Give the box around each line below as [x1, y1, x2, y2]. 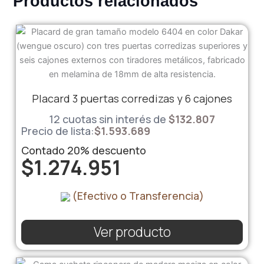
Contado [21, 143, 67, 158]
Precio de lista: [21, 124, 94, 138]
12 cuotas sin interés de [49, 111, 166, 126]
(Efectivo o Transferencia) [70, 189, 204, 203]
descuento [89, 143, 146, 158]
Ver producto [93, 222, 171, 241]
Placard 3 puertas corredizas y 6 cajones [32, 91, 232, 105]
